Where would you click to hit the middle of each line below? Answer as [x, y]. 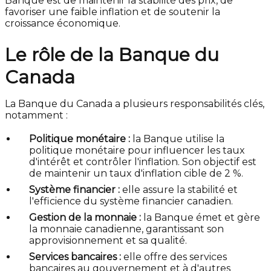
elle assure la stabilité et [179, 190]
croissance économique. [63, 24]
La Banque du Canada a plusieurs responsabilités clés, [135, 104]
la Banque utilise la [177, 139]
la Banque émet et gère [201, 218]
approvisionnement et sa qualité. [108, 241]
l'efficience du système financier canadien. [131, 201]
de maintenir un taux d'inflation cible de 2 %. [136, 174]
